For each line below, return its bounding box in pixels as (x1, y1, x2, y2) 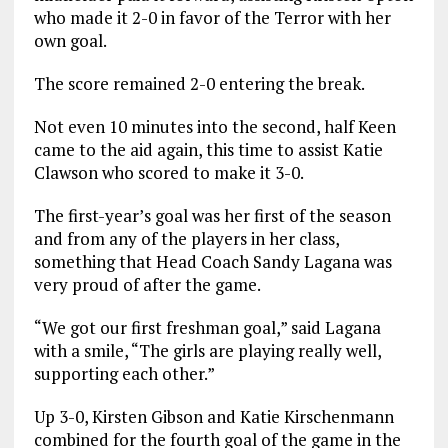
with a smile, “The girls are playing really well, (33, 339, 381, 363)
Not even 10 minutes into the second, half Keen (33, 115, 396, 139)
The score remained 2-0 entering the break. (33, 72, 365, 96)
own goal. (33, 29, 107, 53)
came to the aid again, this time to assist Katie (33, 138, 383, 162)
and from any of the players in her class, (33, 227, 339, 251)
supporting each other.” (33, 362, 215, 386)
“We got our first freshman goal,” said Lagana (33, 316, 381, 340)
